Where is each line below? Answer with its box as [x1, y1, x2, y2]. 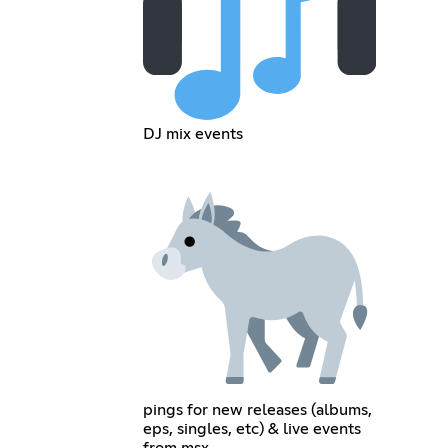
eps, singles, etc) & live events [143, 421, 361, 438]
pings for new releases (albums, [143, 402, 372, 419]
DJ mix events [143, 125, 243, 142]
